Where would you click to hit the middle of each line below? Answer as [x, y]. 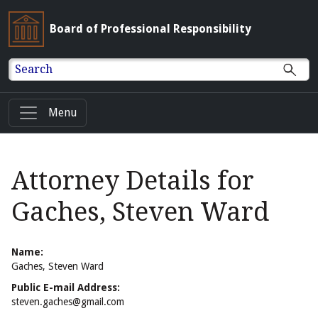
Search [34, 69]
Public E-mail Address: [66, 288]
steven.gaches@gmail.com [68, 302]
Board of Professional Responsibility [150, 29]
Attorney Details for [133, 181]
